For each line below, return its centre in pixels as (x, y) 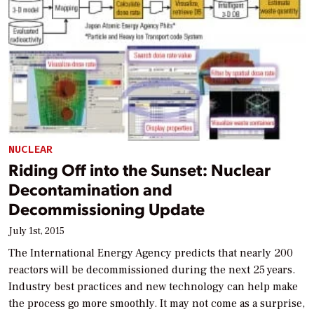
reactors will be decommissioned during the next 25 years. (152, 270)
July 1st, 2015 (36, 232)
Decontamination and (90, 189)
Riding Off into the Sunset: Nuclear (139, 170)
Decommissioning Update (107, 209)
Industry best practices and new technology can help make (153, 287)
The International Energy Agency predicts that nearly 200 (151, 253)
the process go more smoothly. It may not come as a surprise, (157, 304)
